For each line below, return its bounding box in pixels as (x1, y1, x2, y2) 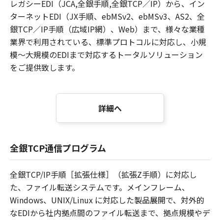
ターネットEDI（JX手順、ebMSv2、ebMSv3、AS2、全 (10, 10, 205, 22)
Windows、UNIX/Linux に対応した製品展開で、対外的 (10, 194, 204, 206)
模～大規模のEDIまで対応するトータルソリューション (10, 49, 203, 60)
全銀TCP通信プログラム (10, 141, 106, 154)
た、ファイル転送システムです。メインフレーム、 (10, 181, 190, 193)
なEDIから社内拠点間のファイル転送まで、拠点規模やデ (10, 207, 210, 219)
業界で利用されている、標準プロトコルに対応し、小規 (10, 36, 206, 48)
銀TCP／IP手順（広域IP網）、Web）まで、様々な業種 (10, 23, 205, 35)
